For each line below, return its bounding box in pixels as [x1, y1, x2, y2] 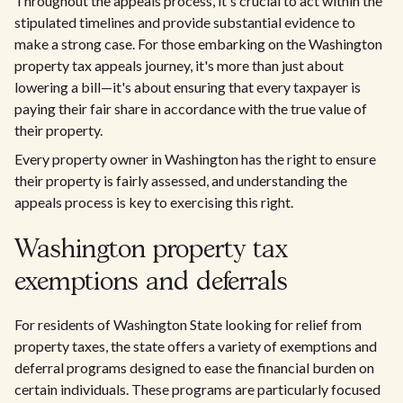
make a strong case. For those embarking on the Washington [14, 35, 382, 52]
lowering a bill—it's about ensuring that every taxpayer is [14, 78, 361, 95]
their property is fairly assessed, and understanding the [14, 172, 347, 189]
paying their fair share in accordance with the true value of [14, 100, 367, 117]
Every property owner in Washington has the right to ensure [14, 150, 376, 167]
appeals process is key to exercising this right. [14, 193, 293, 210]
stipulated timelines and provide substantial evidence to [14, 13, 355, 31]
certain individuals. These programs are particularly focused [14, 381, 381, 398]
